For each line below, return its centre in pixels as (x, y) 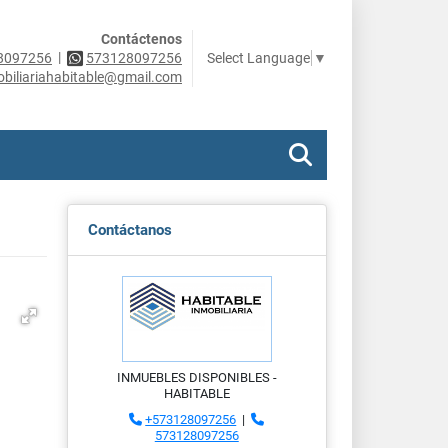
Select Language (258, 58)
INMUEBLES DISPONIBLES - (196, 377)
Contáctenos (141, 39)
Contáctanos (129, 230)
